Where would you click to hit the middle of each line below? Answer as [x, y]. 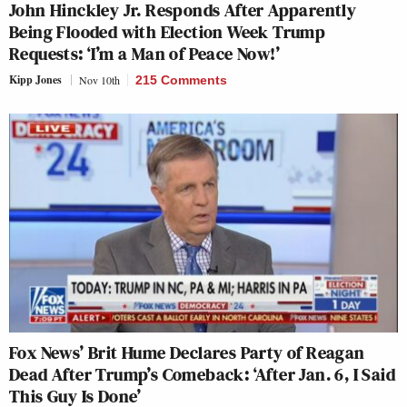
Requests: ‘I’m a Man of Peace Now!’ [144, 53]
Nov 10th [99, 79]
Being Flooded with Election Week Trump [168, 31]
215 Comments [181, 79]
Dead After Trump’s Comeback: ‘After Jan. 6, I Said [202, 374]
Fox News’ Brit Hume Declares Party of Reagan [187, 352]
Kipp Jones [35, 79]
